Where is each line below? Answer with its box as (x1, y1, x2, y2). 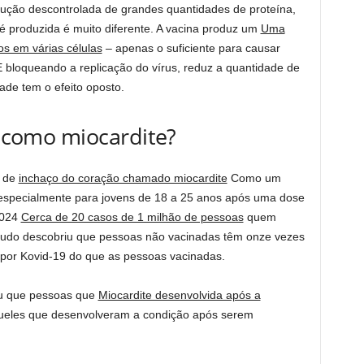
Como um (227, 171, 281, 184)
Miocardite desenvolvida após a (97, 288, 261, 301)
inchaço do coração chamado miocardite (18, 171, 227, 184)
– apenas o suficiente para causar (102, 41, 280, 54)
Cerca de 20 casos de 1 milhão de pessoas (20, 210, 244, 223)
